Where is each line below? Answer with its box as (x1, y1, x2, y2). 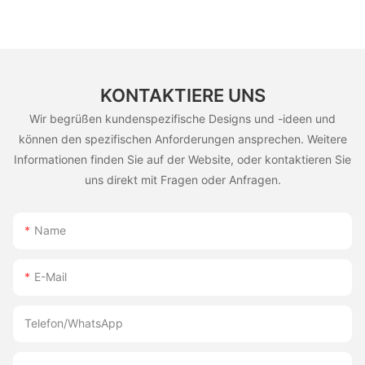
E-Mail (34, 270, 67, 284)
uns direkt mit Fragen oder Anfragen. (84, 172, 281, 187)
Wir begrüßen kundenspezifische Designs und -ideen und (29, 111, 336, 125)
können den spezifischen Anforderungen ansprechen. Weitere (18, 131, 347, 146)
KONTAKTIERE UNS (99, 84, 266, 106)
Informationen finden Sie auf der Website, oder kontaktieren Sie (14, 152, 351, 166)
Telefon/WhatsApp (24, 316, 123, 331)
